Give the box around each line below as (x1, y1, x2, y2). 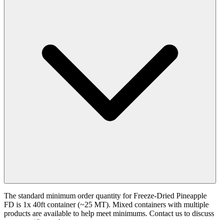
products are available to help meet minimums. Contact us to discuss (4, 209, 214, 218)
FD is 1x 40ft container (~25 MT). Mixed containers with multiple (4, 200, 209, 209)
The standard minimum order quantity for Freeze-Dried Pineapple (4, 191, 207, 200)
